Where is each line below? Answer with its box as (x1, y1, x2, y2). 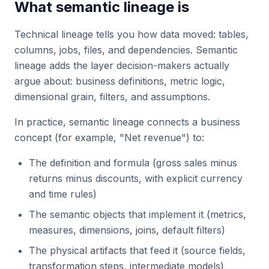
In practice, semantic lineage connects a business (14, 116, 240, 128)
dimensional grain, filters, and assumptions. (14, 91, 210, 103)
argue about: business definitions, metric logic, (14, 75, 225, 87)
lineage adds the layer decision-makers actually (14, 59, 229, 71)
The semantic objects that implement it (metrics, (29, 208, 246, 220)
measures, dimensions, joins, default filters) (29, 224, 225, 236)
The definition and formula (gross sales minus (29, 157, 237, 169)
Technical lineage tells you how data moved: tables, (14, 28, 249, 40)
